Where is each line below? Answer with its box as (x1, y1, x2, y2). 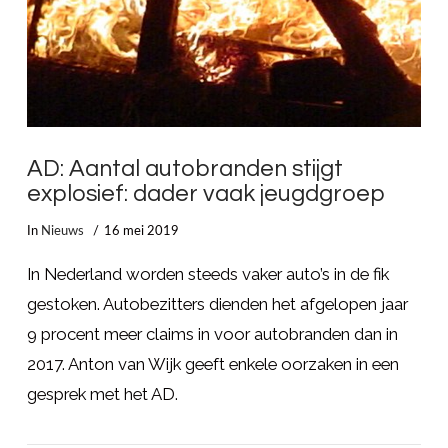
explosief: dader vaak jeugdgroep (26, 182, 385, 207)
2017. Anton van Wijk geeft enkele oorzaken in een (26, 354, 399, 375)
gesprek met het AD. (26, 384, 178, 405)
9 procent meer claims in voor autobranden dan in (26, 324, 398, 345)
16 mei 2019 (104, 224, 180, 237)
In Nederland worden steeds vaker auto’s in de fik (26, 264, 389, 285)
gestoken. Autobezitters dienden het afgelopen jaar (26, 294, 408, 315)
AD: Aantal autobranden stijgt (26, 157, 343, 182)
